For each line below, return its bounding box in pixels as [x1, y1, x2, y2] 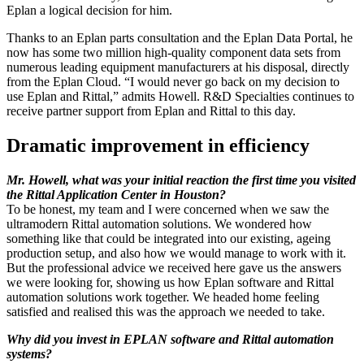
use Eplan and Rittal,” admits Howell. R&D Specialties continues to [6, 89, 354, 104]
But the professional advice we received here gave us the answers [6, 261, 341, 275]
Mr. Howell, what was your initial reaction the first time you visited [6, 173, 356, 188]
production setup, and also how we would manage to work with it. [6, 246, 346, 261]
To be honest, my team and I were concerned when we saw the [6, 202, 329, 217]
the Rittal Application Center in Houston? [6, 188, 226, 202]
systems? [6, 347, 52, 362]
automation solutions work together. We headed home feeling [6, 290, 319, 305]
